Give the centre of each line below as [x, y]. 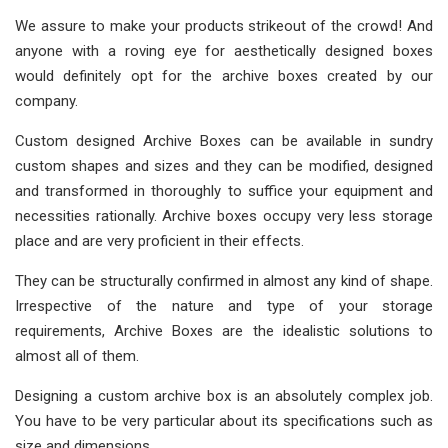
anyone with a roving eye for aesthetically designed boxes [224, 51]
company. [46, 101]
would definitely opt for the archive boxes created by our [224, 76]
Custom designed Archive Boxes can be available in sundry [224, 141]
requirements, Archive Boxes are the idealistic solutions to [224, 331]
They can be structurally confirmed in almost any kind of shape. [224, 281]
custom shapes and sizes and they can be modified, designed [224, 166]
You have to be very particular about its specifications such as [224, 421]
